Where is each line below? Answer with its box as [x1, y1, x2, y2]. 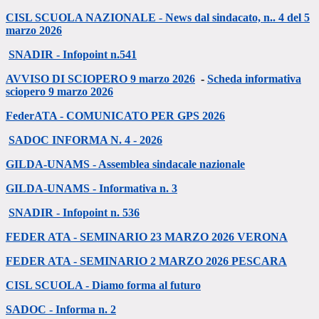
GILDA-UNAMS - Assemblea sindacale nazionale [6, 158, 245, 171]
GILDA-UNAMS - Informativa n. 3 [6, 182, 177, 195]
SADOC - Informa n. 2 [6, 303, 116, 316]
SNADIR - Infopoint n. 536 [9, 206, 140, 219]
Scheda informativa [207, 73, 301, 85]
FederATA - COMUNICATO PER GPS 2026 [6, 110, 225, 122]
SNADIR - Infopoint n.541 [9, 48, 137, 61]
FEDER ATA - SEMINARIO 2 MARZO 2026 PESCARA [6, 255, 287, 268]
